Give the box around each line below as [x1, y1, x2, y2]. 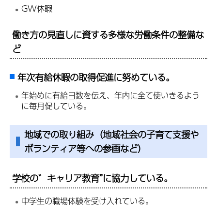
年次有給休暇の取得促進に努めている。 [17, 70, 174, 85]
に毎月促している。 [21, 99, 92, 112]
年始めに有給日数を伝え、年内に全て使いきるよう [21, 89, 200, 101]
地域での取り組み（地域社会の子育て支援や [24, 127, 199, 141]
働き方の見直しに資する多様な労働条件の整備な [12, 27, 204, 42]
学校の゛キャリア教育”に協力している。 [12, 171, 172, 186]
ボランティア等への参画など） [24, 141, 146, 155]
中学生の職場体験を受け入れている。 [21, 194, 154, 207]
